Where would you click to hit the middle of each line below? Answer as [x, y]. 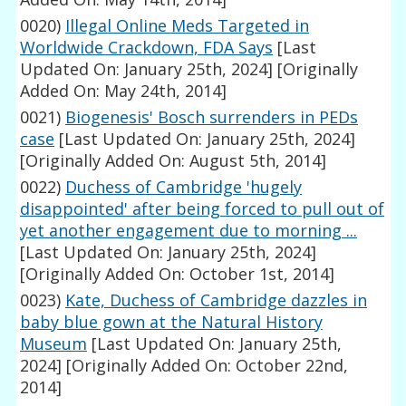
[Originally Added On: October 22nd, [205, 366]
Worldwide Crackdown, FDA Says [147, 48]
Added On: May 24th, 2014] [124, 91]
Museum [54, 344]
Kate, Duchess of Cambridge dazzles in [217, 300]
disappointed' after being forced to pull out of [203, 209]
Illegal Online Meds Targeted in [188, 26]
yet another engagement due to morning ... [189, 231]
